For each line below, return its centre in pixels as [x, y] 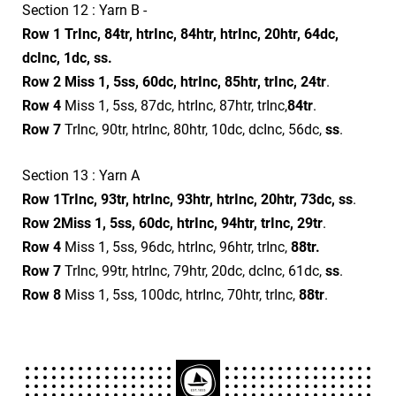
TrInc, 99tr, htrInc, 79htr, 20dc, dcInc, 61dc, [195, 270]
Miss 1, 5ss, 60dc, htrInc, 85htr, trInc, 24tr [195, 81]
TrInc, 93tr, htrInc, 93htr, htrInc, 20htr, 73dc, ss [207, 199]
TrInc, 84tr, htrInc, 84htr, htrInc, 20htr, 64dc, [202, 34]
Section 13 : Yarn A [81, 175]
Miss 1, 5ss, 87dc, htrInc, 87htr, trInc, [174, 105]
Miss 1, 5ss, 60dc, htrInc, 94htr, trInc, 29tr [192, 223]
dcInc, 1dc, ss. [67, 57]
